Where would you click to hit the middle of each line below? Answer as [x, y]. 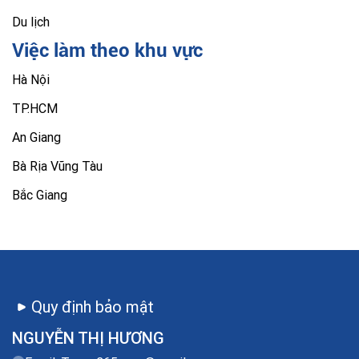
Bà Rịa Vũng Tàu [57, 166]
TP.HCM [35, 109]
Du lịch [31, 22]
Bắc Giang [40, 195]
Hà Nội [31, 80]
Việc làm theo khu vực [107, 51]
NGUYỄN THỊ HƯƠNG [88, 338]
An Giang [36, 137]
